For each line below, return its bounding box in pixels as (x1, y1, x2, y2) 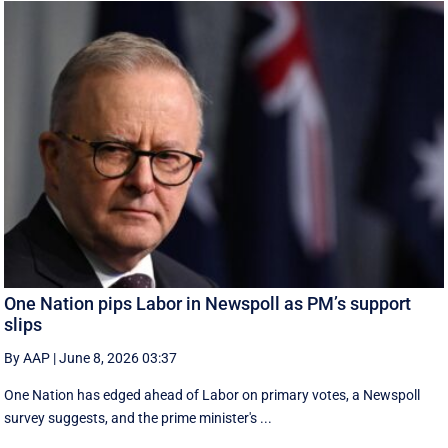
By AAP (4, 349, 51, 366)
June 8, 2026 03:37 (59, 349, 178, 366)
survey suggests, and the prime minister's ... (4, 409, 273, 426)
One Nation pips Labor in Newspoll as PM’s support (4, 292, 412, 314)
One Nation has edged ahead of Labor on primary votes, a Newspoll (4, 386, 421, 403)
